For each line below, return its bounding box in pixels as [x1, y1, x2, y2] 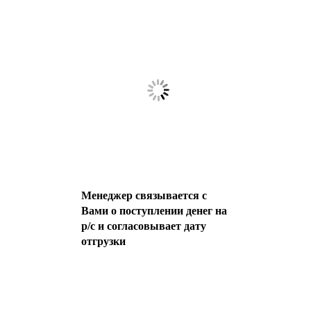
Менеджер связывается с [81, 190, 207, 201]
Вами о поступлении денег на [81, 205, 227, 217]
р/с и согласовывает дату [81, 220, 206, 232]
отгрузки [81, 235, 126, 247]
